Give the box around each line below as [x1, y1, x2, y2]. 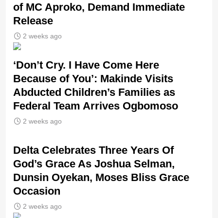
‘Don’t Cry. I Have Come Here [13, 59, 159, 72]
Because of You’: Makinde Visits [13, 73, 173, 85]
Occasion [13, 185, 60, 198]
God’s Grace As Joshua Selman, [13, 158, 175, 170]
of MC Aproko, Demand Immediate [13, 1, 185, 14]
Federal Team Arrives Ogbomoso [13, 100, 178, 112]
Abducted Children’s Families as [13, 86, 175, 99]
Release [13, 15, 53, 27]
